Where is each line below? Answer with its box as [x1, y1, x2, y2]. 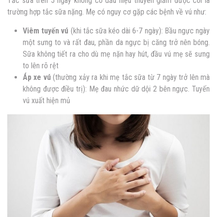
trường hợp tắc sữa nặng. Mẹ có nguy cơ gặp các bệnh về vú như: [7, 7, 206, 16]
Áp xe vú [23, 72, 51, 82]
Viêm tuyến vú [23, 26, 69, 35]
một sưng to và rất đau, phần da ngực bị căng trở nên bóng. [23, 37, 210, 47]
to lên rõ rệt [23, 61, 59, 70]
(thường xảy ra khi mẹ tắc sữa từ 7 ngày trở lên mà [50, 72, 210, 82]
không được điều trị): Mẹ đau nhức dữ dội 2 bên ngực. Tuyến [23, 84, 210, 93]
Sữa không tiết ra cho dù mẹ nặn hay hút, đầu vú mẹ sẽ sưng [23, 49, 210, 59]
